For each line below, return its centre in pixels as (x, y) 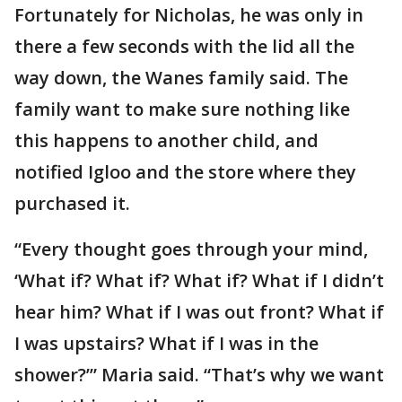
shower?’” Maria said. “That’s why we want (199, 375)
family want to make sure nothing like (182, 109)
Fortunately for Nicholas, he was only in (189, 15)
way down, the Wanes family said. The (181, 78)
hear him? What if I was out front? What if (199, 312)
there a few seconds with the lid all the (184, 46)
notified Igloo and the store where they (185, 172)
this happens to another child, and (166, 140)
